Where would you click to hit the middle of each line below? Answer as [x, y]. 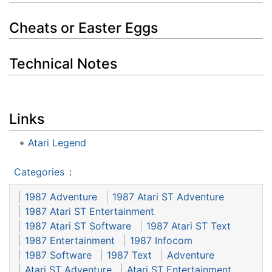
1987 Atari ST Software [78, 226]
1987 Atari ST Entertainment [90, 212]
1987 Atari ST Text [189, 226]
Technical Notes [63, 63]
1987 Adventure [61, 197]
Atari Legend [57, 143]
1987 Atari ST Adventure [168, 197]
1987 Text [129, 255]
